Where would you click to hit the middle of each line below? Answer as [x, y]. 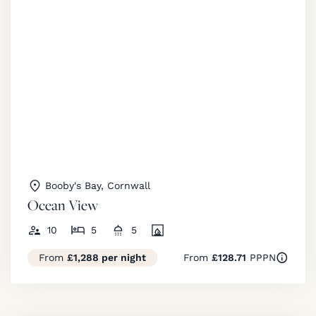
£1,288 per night [107, 257]
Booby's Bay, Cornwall [98, 185]
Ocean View [63, 205]
